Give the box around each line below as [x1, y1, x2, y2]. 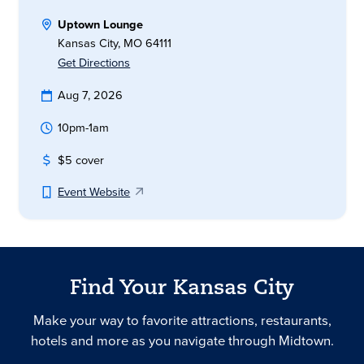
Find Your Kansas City [70, 279, 294, 300]
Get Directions [58, 54, 131, 72]
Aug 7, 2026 [58, 86, 123, 105]
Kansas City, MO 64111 [58, 33, 172, 52]
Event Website [58, 183, 131, 201]
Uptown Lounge [58, 15, 144, 33]
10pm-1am [58, 118, 110, 136]
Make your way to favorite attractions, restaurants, [32, 310, 331, 331]
